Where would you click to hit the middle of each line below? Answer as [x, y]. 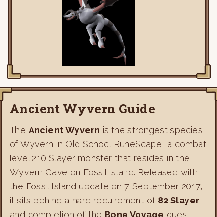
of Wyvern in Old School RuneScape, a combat [108, 144]
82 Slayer [178, 201]
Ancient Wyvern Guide [82, 109]
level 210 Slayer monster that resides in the [100, 158]
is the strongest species [151, 130]
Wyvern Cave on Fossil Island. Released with [104, 172]
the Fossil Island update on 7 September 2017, [106, 186]
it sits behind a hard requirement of [84, 201]
